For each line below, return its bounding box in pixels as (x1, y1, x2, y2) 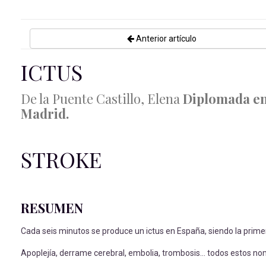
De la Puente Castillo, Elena (21, 90, 183, 107)
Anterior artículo (134, 34, 197, 43)
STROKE (21, 145, 102, 173)
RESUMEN (21, 199, 83, 217)
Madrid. (21, 104, 69, 122)
